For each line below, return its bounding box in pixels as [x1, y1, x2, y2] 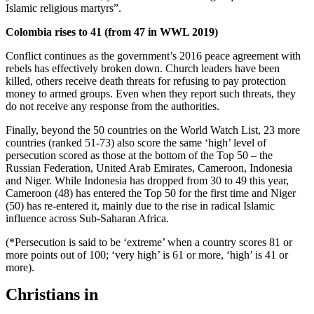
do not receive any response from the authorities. [6, 100, 219, 112]
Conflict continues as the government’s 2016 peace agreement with [6, 49, 301, 62]
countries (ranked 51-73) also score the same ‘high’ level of [6, 136, 266, 149]
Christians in [6, 285, 98, 303]
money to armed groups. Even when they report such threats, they [6, 87, 296, 100]
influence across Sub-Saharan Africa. [6, 212, 169, 224]
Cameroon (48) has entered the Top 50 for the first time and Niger [6, 186, 296, 199]
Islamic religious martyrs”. [6, 1, 121, 14]
